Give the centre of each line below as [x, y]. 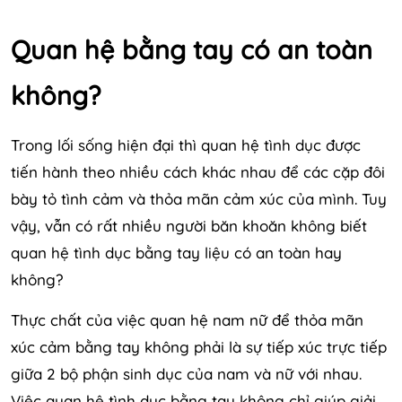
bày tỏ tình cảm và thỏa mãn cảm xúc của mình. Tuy [199, 198]
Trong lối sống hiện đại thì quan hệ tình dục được [186, 144]
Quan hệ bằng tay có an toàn [192, 49]
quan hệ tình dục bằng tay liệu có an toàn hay [176, 252]
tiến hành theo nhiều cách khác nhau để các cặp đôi [198, 171]
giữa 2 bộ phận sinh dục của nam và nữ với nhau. [186, 373]
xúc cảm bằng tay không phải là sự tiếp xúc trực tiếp [199, 346]
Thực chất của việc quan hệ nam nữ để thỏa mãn [187, 319]
